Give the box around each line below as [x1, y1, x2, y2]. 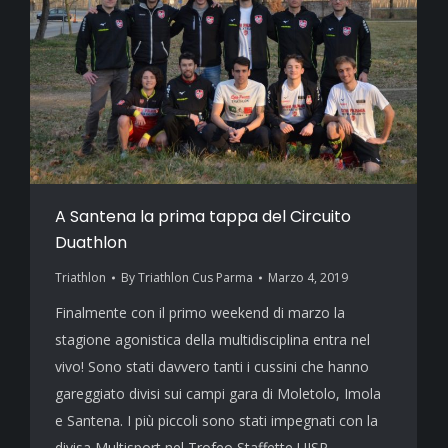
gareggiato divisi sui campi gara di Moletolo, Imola [55, 384, 381, 404]
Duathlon [55, 231, 127, 255]
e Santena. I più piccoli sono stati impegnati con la [55, 411, 378, 431]
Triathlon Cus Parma [138, 269, 253, 287]
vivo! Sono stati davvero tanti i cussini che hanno [55, 357, 369, 377]
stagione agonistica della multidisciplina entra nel [55, 330, 370, 350]
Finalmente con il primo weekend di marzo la [55, 303, 345, 323]
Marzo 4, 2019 [268, 269, 348, 287]
